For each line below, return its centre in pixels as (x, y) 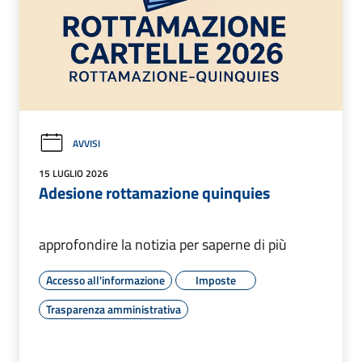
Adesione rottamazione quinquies (154, 193)
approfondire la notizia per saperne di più (163, 245)
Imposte (216, 280)
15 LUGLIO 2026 (74, 174)
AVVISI (86, 143)
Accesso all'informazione (105, 280)
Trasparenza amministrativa (114, 309)
